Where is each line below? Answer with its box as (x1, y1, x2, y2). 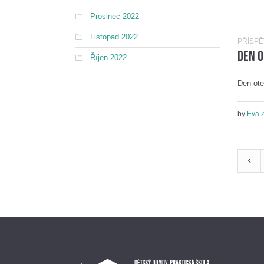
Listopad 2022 (90, 32, 138, 41)
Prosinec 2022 (90, 12, 139, 21)
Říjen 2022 (90, 53, 127, 62)
